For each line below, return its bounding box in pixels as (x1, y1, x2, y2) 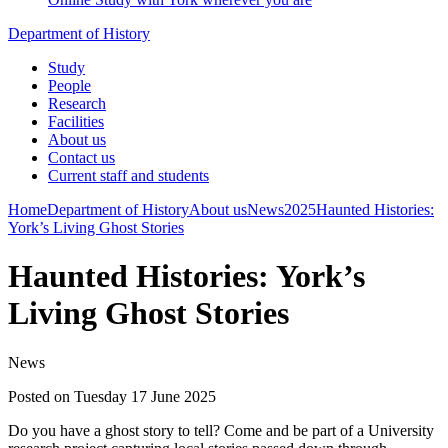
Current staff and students (48, 167, 209, 184)
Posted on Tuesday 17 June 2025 (8, 387, 216, 405)
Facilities (48, 113, 104, 130)
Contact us (48, 149, 115, 166)
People (48, 77, 91, 94)
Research (48, 95, 106, 112)
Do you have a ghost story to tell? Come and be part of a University (8, 421, 434, 439)
